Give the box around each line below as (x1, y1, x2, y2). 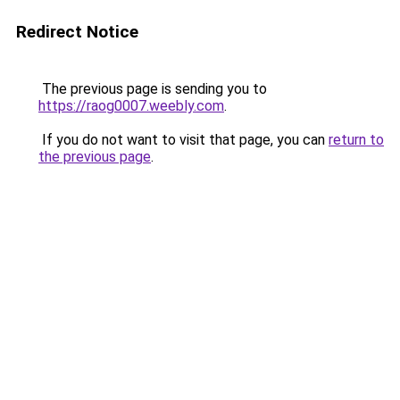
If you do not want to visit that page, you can (38, 131, 329, 148)
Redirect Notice (16, 21, 138, 42)
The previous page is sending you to (38, 80, 267, 97)
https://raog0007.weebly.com (38, 97, 224, 114)
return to (329, 131, 384, 148)
